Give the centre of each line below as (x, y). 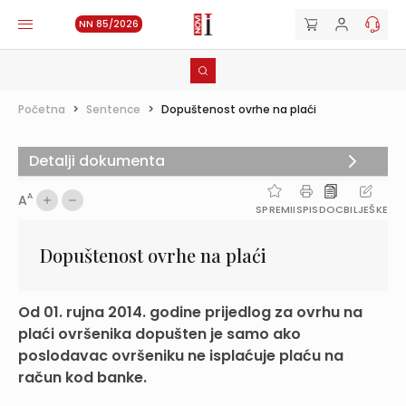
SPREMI (275, 209)
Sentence (113, 109)
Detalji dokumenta (97, 161)
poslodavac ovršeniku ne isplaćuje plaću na (181, 356)
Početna (42, 109)
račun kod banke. (82, 377)
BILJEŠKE (366, 209)
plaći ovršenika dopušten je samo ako (159, 334)
